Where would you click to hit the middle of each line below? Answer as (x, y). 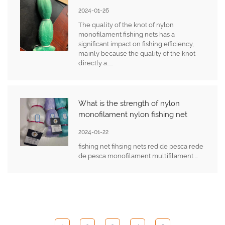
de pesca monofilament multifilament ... (138, 156)
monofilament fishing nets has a (127, 34)
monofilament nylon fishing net (133, 114)
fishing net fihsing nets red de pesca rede (141, 146)
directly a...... (96, 63)
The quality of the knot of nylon (126, 25)
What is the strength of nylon (129, 103)
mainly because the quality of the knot (137, 53)
